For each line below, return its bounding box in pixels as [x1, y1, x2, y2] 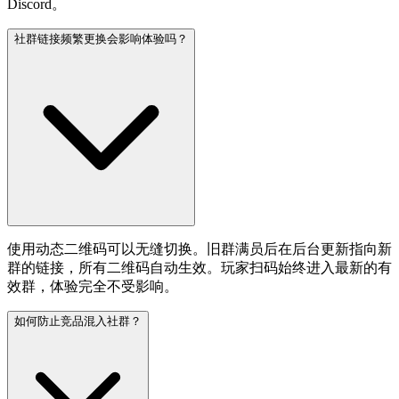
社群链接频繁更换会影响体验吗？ [14, 31, 188, 45]
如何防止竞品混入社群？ [14, 313, 142, 328]
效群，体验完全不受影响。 [7, 278, 178, 294]
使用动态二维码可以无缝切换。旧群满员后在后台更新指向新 [7, 240, 392, 256]
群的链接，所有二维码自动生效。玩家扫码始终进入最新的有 [7, 259, 392, 275]
